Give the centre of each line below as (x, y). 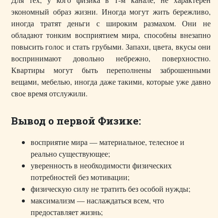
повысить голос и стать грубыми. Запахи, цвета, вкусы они (111, 47)
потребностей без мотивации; (80, 177)
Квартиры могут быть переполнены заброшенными (111, 70)
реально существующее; (70, 154)
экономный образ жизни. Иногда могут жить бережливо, (111, 12)
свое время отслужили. (49, 93)
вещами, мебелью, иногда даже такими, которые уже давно (111, 82)
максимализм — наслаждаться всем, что (97, 200)
